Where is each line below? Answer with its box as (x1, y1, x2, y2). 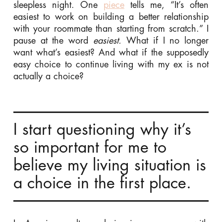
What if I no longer (126, 36, 209, 45)
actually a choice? (13, 71, 84, 81)
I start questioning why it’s (13, 121, 191, 138)
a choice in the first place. (13, 175, 191, 191)
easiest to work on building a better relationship (13, 12, 209, 21)
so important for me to (13, 139, 166, 156)
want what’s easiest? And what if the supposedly (13, 48, 209, 57)
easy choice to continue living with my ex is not (13, 59, 209, 69)
